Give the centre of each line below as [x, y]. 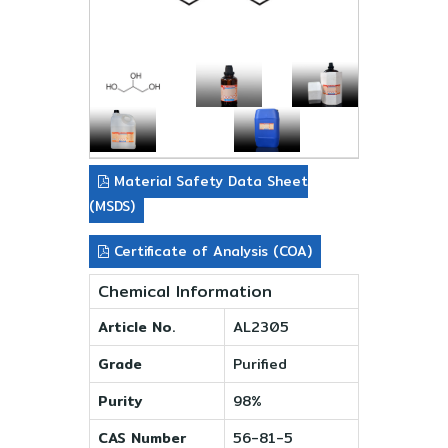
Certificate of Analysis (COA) [210, 251]
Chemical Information [185, 291]
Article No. [136, 326]
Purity [120, 400]
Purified [260, 363]
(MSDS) [112, 206]
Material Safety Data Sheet [208, 181]
